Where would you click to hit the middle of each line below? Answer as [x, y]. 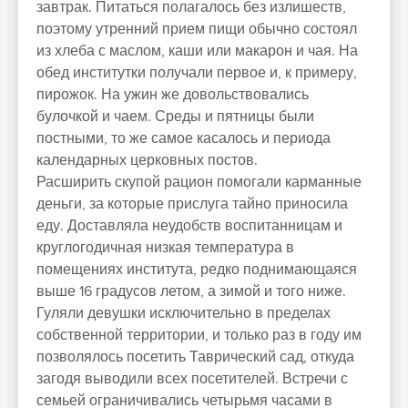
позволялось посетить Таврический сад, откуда [195, 357]
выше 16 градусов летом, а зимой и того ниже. [191, 291]
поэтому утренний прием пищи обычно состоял [197, 29]
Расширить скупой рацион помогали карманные [199, 182]
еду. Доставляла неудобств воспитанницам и [189, 226]
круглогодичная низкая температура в [165, 248]
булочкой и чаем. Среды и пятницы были [175, 117]
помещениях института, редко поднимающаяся [197, 270]
